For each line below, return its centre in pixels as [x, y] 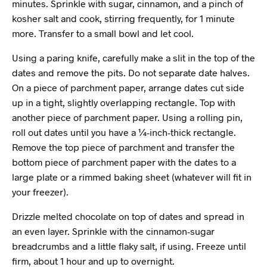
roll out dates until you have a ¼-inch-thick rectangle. [124, 132]
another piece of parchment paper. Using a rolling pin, [127, 117]
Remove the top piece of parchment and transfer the [123, 147]
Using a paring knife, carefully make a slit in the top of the [133, 58]
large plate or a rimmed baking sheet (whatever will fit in [132, 177]
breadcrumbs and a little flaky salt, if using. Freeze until [129, 246]
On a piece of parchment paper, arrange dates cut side [128, 87]
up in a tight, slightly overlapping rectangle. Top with [124, 102]
